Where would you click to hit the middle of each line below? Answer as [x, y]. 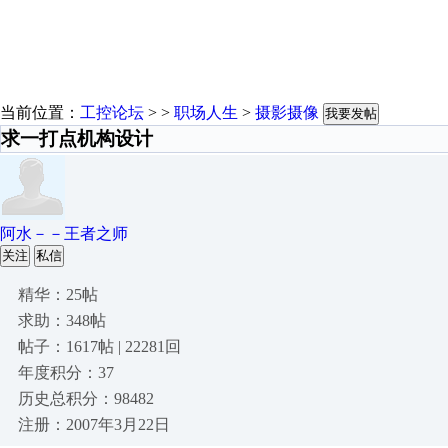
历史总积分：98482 [86, 398]
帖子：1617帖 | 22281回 [99, 346]
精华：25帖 [58, 294]
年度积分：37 [66, 372]
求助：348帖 [62, 320]
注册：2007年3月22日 [94, 424]
